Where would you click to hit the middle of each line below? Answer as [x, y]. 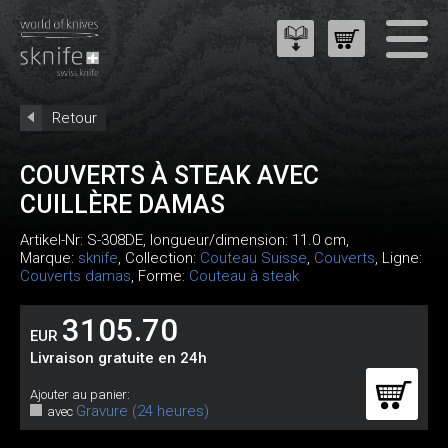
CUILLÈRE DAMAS [122, 204]
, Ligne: [398, 258]
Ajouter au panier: [80, 394]
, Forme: [160, 276]
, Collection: [159, 258]
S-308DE [115, 240]
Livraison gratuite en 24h [118, 358]
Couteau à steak [244, 276]
